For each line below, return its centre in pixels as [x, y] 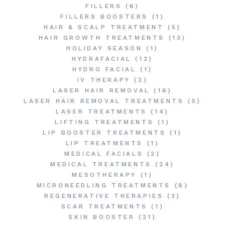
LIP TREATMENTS [104, 143]
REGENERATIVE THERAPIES [104, 196]
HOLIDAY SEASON [104, 48]
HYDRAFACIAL [102, 59]
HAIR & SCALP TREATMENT [104, 27]
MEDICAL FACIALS [104, 154]
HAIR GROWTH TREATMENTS [102, 38]
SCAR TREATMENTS [104, 206]
